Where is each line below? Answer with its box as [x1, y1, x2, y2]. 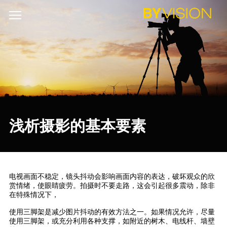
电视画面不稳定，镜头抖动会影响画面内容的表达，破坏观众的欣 [9, 173, 215, 180]
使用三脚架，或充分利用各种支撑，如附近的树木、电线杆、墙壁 [9, 217, 215, 225]
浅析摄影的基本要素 [9, 118, 146, 134]
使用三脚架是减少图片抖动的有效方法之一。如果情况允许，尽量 [9, 208, 215, 216]
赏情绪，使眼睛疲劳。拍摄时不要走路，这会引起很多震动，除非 [9, 182, 215, 190]
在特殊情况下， [9, 191, 59, 199]
